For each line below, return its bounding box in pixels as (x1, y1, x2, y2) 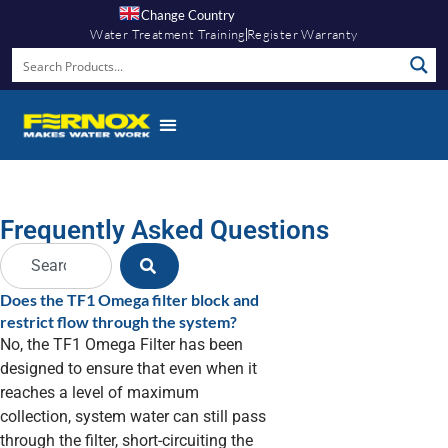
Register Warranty (246, 26, 358, 42)
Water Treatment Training (90, 26, 246, 42)
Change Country (141, 7, 235, 23)
